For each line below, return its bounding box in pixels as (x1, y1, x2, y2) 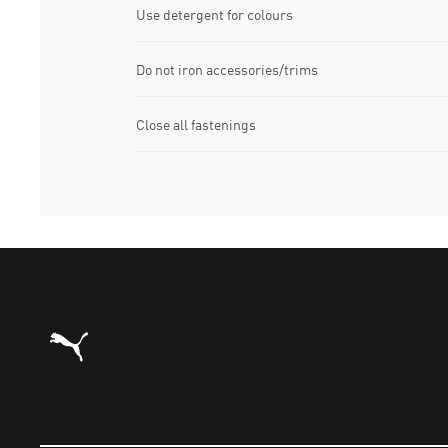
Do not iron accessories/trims (136, 60, 318, 78)
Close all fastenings (136, 115, 256, 133)
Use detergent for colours (136, 5, 293, 23)
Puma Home (39, 319, 125, 340)
